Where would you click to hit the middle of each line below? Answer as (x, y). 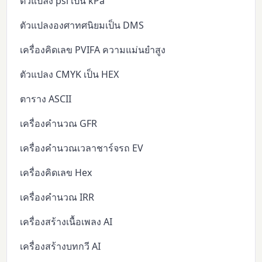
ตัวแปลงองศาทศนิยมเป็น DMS (82, 25)
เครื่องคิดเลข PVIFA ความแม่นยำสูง (93, 49)
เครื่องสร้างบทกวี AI (61, 246)
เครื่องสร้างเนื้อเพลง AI (66, 221)
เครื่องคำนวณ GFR (59, 123)
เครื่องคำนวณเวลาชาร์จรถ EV (82, 148)
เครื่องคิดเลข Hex (56, 172)
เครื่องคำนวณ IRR (57, 197)
